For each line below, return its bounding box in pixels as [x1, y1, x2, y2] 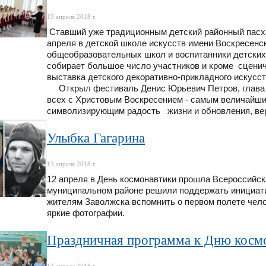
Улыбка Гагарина [47, 131, 145, 146]
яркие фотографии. [47, 208, 125, 218]
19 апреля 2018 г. [47, 13, 97, 21]
